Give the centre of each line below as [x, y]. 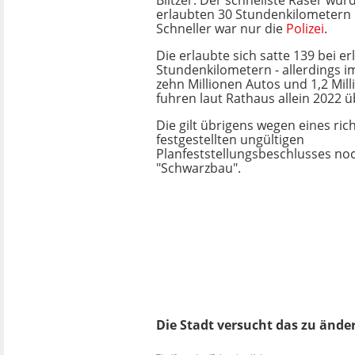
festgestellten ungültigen [230, 139]
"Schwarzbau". [198, 168]
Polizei [305, 29]
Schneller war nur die [221, 29]
